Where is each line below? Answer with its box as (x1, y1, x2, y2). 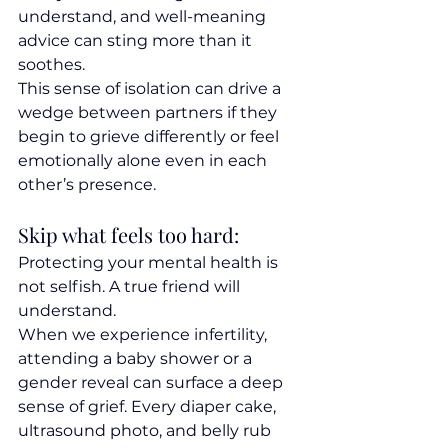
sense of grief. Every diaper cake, (18, 397, 280, 417)
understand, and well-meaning (18, 7, 270, 27)
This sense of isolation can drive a (18, 79, 285, 99)
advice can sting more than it (18, 31, 256, 51)
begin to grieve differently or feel (18, 127, 283, 147)
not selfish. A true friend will (18, 277, 244, 297)
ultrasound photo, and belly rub (18, 421, 275, 441)
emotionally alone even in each (18, 151, 271, 171)
